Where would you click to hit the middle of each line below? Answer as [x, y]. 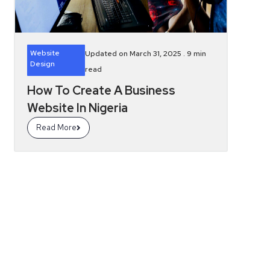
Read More [57, 127]
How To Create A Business [102, 90]
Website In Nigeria [78, 108]
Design [43, 64]
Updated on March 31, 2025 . [136, 54]
